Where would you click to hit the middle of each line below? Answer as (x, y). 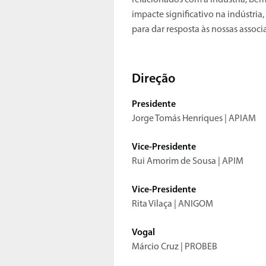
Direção (153, 80)
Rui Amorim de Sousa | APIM (189, 162)
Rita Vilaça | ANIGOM (172, 205)
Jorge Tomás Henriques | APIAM (195, 119)
